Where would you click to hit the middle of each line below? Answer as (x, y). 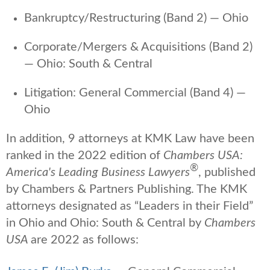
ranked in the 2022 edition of (83, 155)
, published (227, 172)
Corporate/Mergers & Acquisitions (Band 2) (138, 47)
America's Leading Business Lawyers (98, 172)
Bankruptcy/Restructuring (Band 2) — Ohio (136, 18)
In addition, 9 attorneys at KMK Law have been (130, 138)
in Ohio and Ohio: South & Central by (105, 223)
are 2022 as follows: (85, 240)
